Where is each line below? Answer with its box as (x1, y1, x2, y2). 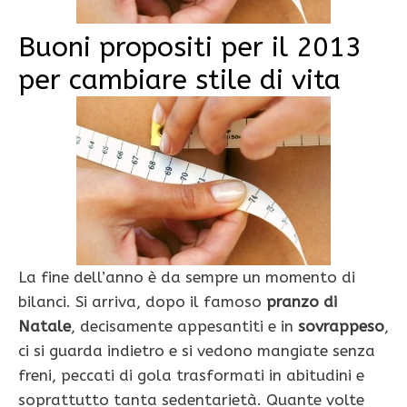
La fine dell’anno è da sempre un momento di (18, 267, 355, 286)
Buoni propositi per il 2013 (18, 30, 362, 64)
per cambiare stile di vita (18, 63, 341, 96)
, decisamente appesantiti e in (71, 316, 298, 335)
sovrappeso (298, 316, 384, 335)
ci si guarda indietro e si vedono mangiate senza (18, 341, 375, 360)
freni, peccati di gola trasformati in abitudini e (18, 365, 364, 384)
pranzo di (266, 292, 337, 311)
